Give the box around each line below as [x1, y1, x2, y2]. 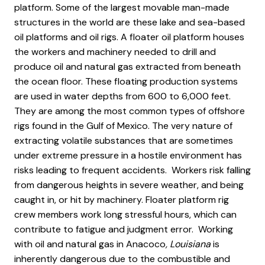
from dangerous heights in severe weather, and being [14, 179, 244, 191]
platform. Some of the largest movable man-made [14, 1, 230, 14]
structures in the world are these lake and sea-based [14, 16, 245, 28]
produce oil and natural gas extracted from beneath [14, 60, 241, 73]
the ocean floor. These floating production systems [14, 75, 238, 88]
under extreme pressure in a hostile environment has [14, 149, 242, 161]
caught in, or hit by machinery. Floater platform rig [14, 193, 229, 206]
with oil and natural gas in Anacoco [14, 238, 166, 250]
